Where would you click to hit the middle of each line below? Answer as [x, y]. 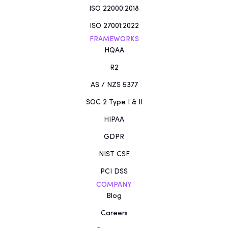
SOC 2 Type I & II [114, 103]
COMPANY [114, 185]
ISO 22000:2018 [114, 9]
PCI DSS [114, 172]
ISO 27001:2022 [114, 26]
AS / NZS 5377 [114, 85]
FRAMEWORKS [114, 40]
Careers [114, 214]
